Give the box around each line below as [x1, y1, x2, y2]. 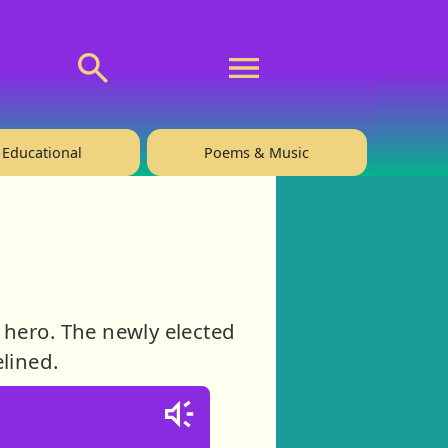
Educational [2, 142, 83, 162]
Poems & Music [204, 142, 310, 162]
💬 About [203, 10, 270, 33]
